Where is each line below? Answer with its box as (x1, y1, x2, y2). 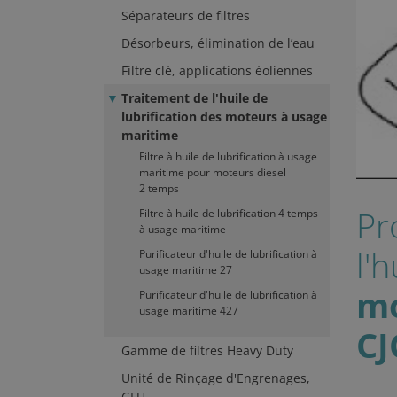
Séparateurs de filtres (121, 7, 250, 24)
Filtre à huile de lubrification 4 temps (139, 206, 318, 221)
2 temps (139, 181, 179, 196)
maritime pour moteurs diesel (139, 165, 286, 180)
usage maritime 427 (139, 303, 238, 318)
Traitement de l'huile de (121, 90, 268, 106)
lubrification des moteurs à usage (121, 108, 327, 125)
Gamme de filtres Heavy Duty (121, 342, 293, 359)
